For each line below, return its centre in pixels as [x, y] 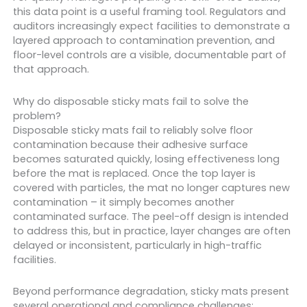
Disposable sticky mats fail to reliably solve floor [133, 130]
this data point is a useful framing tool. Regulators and [149, 12]
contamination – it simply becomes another [123, 202]
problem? [37, 115]
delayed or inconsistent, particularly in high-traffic [137, 245]
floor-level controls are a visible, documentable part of [149, 55]
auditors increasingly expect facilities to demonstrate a [151, 26]
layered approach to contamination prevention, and [144, 41]
